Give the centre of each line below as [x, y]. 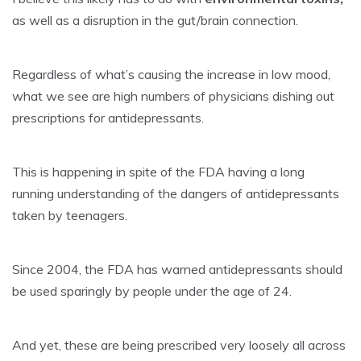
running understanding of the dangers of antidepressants [176, 194]
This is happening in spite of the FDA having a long [158, 172]
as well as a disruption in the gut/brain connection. [155, 21]
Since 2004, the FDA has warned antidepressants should [177, 270]
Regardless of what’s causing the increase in [142, 75]
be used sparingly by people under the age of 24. [152, 291]
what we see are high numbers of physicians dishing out [173, 96]
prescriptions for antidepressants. [108, 118]
